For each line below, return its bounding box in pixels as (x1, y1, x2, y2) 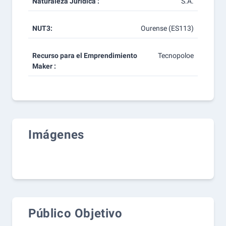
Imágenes (28, 128, 84, 142)
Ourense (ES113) (140, 24, 194, 32)
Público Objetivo (28, 206, 123, 220)
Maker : (32, 62, 56, 70)
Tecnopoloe (157, 51, 194, 60)
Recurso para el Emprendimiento (32, 51, 137, 60)
